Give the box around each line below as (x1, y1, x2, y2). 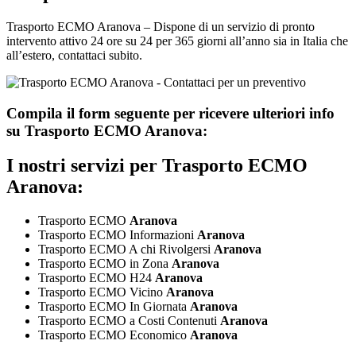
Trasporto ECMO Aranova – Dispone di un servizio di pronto (6, 19, 315, 33)
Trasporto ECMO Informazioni (38, 228, 197, 242)
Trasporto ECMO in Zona (38, 257, 172, 271)
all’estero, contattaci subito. (6, 48, 142, 62)
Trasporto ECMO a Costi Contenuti (38, 314, 220, 328)
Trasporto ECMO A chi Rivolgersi (38, 242, 214, 257)
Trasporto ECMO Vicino (38, 285, 166, 300)
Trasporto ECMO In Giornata (38, 300, 190, 314)
